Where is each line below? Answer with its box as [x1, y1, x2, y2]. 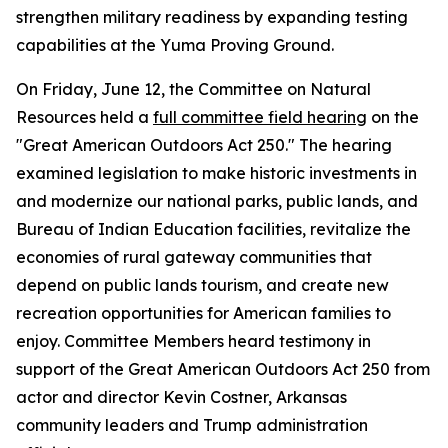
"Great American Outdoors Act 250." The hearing [16, 135, 392, 155]
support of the [16, 359, 128, 379]
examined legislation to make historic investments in [16, 163, 417, 183]
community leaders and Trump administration [16, 415, 368, 435]
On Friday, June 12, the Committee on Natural [16, 79, 371, 99]
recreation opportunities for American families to [16, 303, 391, 323]
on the [367, 107, 419, 127]
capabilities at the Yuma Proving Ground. [16, 35, 334, 55]
